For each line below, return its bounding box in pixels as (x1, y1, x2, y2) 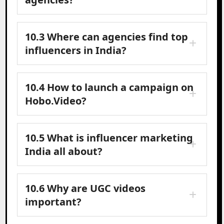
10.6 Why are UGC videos (25, 181, 146, 195)
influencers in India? (25, 43, 127, 57)
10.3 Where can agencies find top (25, 29, 188, 43)
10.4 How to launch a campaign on (25, 80, 194, 94)
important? (25, 194, 82, 208)
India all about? (25, 144, 103, 158)
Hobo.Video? (25, 93, 87, 107)
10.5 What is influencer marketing (25, 130, 193, 144)
